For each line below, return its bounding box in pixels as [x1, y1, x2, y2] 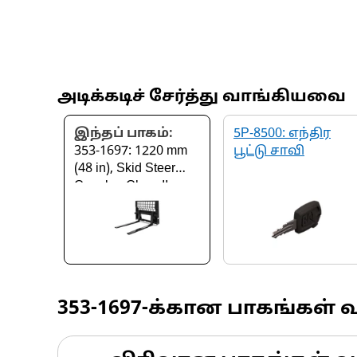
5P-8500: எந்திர [233, 126, 331, 142]
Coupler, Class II [74, 178, 168, 194]
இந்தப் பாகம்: [74, 126, 173, 142]
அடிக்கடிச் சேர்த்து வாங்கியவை [57, 88, 346, 107]
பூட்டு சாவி [233, 143, 304, 159]
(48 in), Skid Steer [74, 161, 175, 177]
